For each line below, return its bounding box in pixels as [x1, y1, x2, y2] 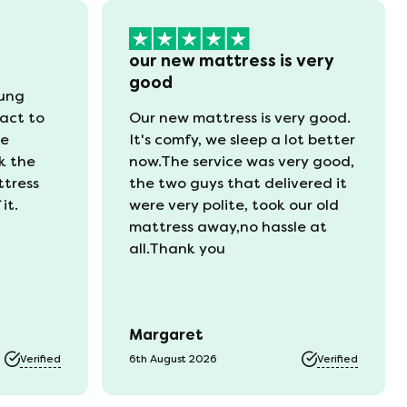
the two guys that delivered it [129, 174, 347, 193]
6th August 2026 [129, 352, 217, 366]
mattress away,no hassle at [129, 218, 327, 236]
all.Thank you [129, 240, 225, 258]
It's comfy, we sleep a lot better [129, 131, 355, 149]
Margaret [129, 326, 203, 344]
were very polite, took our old [129, 196, 339, 214]
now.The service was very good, [129, 153, 354, 171]
